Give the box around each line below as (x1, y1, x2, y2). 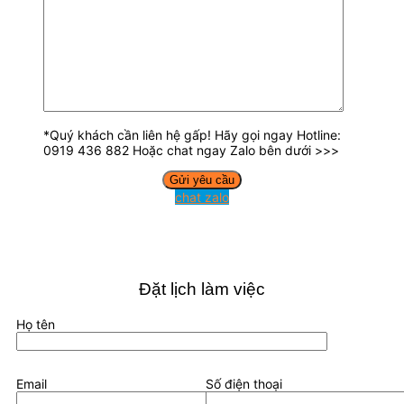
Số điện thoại (206, 375, 283, 391)
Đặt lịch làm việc (139, 280, 265, 298)
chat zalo (175, 189, 229, 206)
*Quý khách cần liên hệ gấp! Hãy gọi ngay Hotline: (43, 127, 341, 143)
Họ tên (16, 316, 55, 332)
